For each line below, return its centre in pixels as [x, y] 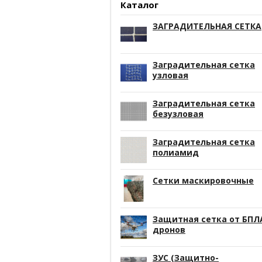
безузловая [178, 114]
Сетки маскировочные [203, 180]
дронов [169, 230]
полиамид [176, 152]
